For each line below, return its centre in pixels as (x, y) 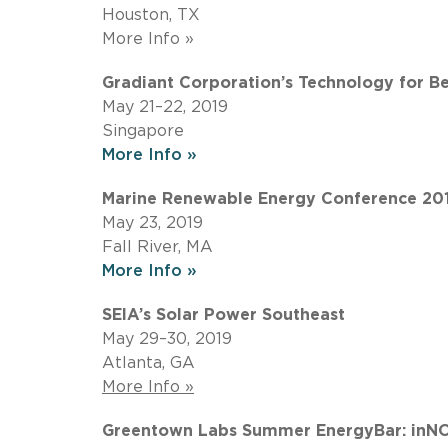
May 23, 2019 (152, 222)
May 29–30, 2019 (167, 338)
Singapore (143, 130)
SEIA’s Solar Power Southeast (223, 314)
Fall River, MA (157, 246)
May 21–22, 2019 (165, 106)
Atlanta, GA (148, 362)
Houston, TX (151, 14)
